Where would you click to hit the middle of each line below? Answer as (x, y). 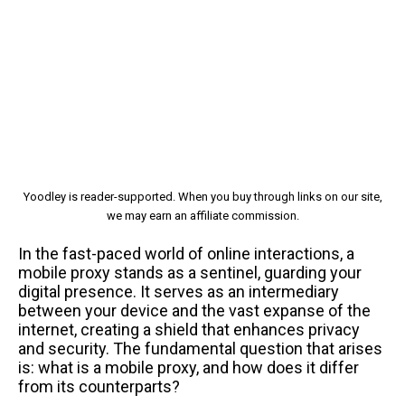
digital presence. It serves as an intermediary (179, 291)
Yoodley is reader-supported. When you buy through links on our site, (202, 196)
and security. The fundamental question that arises (200, 348)
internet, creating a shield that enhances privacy (189, 329)
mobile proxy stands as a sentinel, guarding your (190, 272)
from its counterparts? (99, 386)
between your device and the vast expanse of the (194, 310)
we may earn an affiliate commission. (202, 215)
